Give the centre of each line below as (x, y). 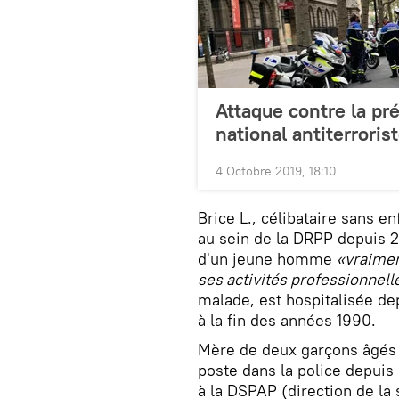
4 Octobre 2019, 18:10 (276, 171)
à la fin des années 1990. (287, 321)
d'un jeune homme (267, 259)
